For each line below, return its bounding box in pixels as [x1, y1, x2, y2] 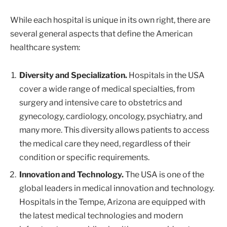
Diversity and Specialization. [19, 70, 127, 81]
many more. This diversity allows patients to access [19, 125, 209, 135]
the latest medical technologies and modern [19, 211, 183, 221]
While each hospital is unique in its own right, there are [10, 15, 210, 25]
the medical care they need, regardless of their [19, 139, 191, 149]
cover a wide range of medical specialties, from [19, 84, 195, 94]
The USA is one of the [124, 170, 204, 180]
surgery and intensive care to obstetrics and [19, 98, 182, 108]
